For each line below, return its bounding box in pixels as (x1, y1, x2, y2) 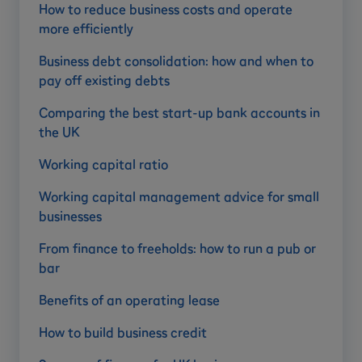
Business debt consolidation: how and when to (39, 53, 314, 69)
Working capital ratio (39, 156, 168, 173)
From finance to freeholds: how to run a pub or (39, 240, 316, 257)
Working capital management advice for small (39, 188, 319, 205)
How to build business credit (39, 324, 207, 341)
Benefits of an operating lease (39, 292, 220, 309)
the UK (39, 124, 79, 141)
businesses (39, 208, 102, 225)
